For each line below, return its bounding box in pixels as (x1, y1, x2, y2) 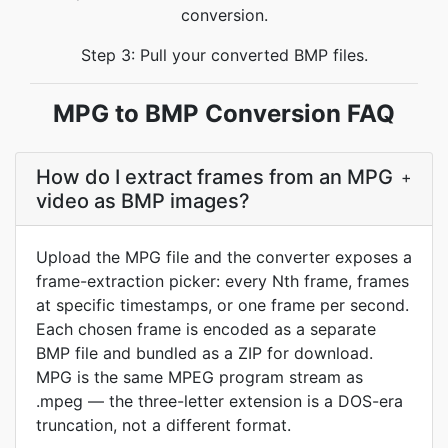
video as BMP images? (36, 189, 250, 213)
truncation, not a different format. (36, 415, 291, 435)
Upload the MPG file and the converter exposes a (36, 247, 412, 267)
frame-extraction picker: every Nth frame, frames (36, 271, 409, 291)
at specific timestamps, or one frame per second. (36, 295, 409, 315)
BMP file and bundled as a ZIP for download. (36, 343, 373, 363)
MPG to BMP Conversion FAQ (53, 99, 395, 128)
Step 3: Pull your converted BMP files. (80, 45, 368, 65)
